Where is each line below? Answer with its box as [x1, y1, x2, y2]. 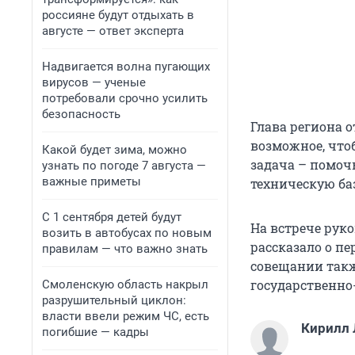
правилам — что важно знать [42, 242, 208, 256]
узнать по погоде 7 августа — [42, 158, 206, 173]
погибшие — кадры [42, 325, 149, 339]
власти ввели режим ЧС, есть [42, 309, 209, 323]
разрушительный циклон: [42, 293, 186, 307]
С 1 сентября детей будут [42, 210, 181, 224]
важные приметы [42, 174, 141, 189]
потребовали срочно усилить [42, 91, 208, 105]
